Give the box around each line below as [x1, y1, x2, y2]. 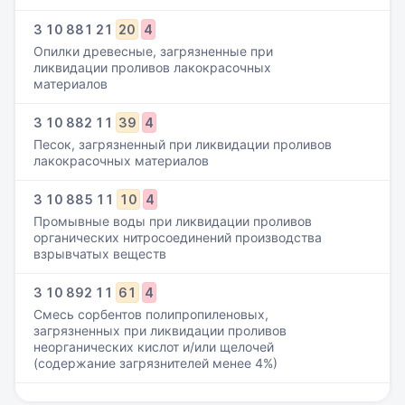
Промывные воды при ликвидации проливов [33, 213, 312, 229]
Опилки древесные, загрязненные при [33, 43, 273, 59]
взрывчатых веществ [33, 246, 166, 261]
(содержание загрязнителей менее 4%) [33, 355, 278, 371]
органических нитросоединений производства [33, 230, 322, 245]
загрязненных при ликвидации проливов [33, 323, 287, 338]
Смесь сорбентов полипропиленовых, [33, 306, 268, 322]
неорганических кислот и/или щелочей [33, 339, 274, 354]
